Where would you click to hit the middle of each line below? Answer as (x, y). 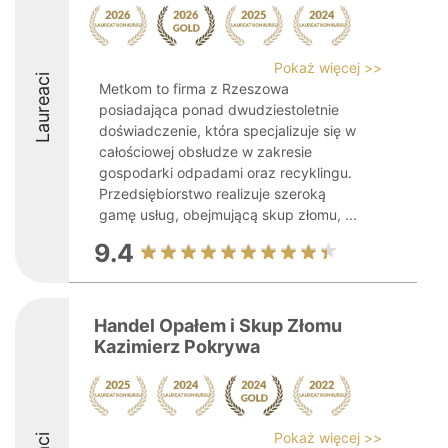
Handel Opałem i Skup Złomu (218, 325)
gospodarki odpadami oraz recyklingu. (225, 172)
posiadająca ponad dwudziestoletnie (219, 109)
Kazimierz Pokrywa (177, 346)
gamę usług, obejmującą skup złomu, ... (228, 214)
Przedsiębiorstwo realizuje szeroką (212, 193)
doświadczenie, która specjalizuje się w (227, 130)
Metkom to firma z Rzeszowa (194, 88)
